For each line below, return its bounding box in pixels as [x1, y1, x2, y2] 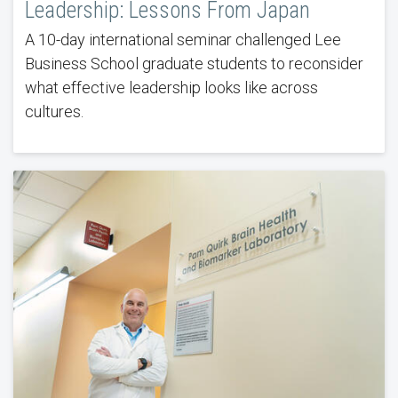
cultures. [24, 102, 84, 122]
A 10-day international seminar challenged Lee [24, 30, 341, 50]
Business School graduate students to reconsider [24, 54, 363, 74]
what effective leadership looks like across [24, 78, 318, 98]
